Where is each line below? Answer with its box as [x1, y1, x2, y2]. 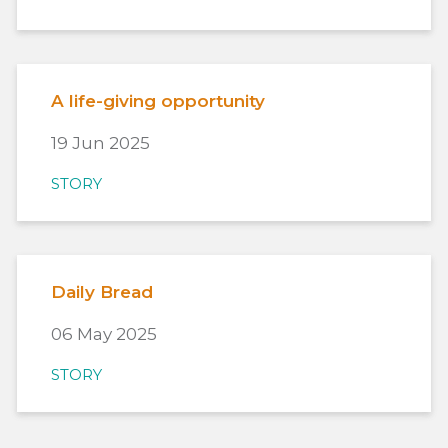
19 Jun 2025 [51, 133, 150, 154]
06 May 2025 [51, 324, 157, 345]
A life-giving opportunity [51, 91, 265, 112]
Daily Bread [51, 282, 153, 303]
